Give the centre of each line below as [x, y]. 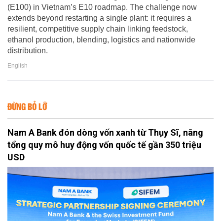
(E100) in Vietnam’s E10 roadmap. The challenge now [102, 7]
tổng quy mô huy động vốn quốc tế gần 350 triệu [104, 145]
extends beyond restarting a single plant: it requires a [99, 18]
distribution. [28, 50]
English [18, 65]
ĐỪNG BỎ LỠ [27, 106]
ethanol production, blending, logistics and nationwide [101, 39]
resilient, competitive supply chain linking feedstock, [98, 29]
